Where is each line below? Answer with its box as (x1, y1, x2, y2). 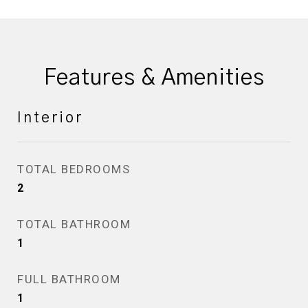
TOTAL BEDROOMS (17, 162, 130, 176)
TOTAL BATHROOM (17, 217, 131, 231)
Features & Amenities (43, 67, 265, 89)
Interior (17, 111, 83, 125)
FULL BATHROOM (17, 272, 121, 286)
